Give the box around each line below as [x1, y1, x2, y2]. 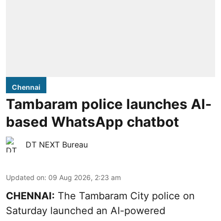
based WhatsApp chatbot [6, 113, 179, 131]
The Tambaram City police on [55, 190, 195, 202]
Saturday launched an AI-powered [6, 205, 165, 217]
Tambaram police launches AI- [6, 96, 212, 113]
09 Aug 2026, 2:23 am [48, 173, 121, 182]
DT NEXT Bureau [26, 140, 88, 150]
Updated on [6, 173, 44, 182]
